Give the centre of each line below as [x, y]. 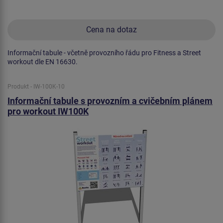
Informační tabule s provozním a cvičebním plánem [110, 101]
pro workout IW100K [48, 111]
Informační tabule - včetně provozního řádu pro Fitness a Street [104, 53]
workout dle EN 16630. [43, 61]
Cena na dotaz [111, 29]
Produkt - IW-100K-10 [36, 86]
